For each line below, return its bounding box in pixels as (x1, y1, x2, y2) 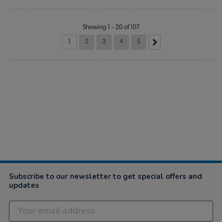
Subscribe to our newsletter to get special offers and (9, 171, 202, 181)
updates (9, 180, 39, 190)
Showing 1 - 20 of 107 (82, 23, 140, 31)
